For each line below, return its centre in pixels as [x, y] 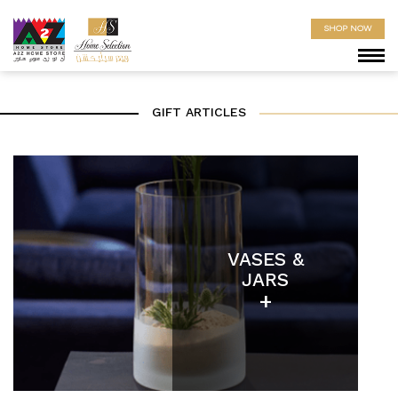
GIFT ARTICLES [199, 113]
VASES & [265, 261]
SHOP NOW [348, 28]
